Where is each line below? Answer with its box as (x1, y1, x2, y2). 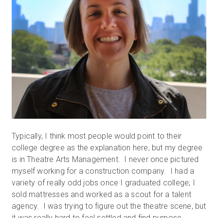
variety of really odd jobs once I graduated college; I (12, 178, 195, 187)
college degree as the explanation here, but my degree (12, 143, 203, 152)
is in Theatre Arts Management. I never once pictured (12, 155, 199, 164)
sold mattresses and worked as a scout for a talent (12, 190, 192, 199)
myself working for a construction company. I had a (12, 166, 195, 176)
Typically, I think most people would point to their (12, 131, 182, 141)
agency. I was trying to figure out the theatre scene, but (12, 201, 206, 211)
